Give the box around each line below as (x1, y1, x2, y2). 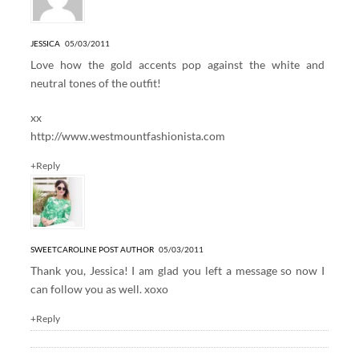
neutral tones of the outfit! (30, 75, 161, 90)
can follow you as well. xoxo (30, 281, 168, 296)
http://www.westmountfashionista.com (30, 128, 225, 143)
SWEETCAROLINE (30, 244, 97, 254)
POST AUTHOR (98, 244, 154, 254)
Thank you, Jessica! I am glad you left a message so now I (30, 263, 325, 277)
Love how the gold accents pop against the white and (30, 57, 325, 71)
